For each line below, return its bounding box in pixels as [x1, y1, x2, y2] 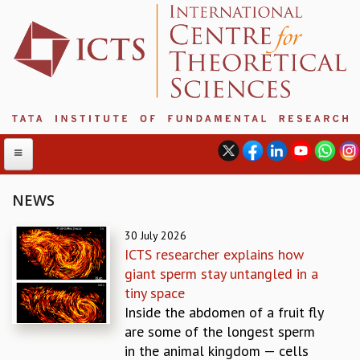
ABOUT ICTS [8, 255, 71, 268]
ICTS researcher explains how [125, 244, 305, 264]
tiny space [125, 283, 186, 302]
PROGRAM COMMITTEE [8, 313, 128, 326]
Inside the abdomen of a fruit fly [125, 302, 324, 321]
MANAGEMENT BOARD [8, 293, 122, 307]
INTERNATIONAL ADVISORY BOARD [8, 274, 185, 288]
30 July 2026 [125, 227, 187, 243]
